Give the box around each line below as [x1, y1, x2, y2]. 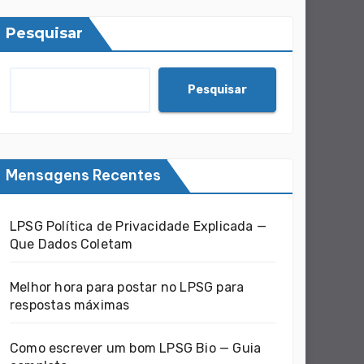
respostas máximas [10, 297, 130, 313]
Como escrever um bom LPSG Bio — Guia [10, 340, 262, 356]
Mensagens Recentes [6, 166, 161, 184]
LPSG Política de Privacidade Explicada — [10, 219, 267, 234]
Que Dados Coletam [10, 236, 133, 252]
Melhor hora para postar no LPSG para [10, 279, 245, 295]
